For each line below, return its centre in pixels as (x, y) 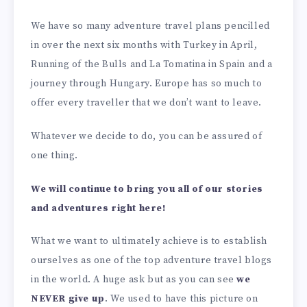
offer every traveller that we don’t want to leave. (147, 102)
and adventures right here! (98, 208)
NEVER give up (68, 299)
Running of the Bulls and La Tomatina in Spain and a (152, 64)
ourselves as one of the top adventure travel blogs (152, 261)
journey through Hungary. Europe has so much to (147, 83)
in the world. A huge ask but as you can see (134, 280)
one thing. (54, 155)
